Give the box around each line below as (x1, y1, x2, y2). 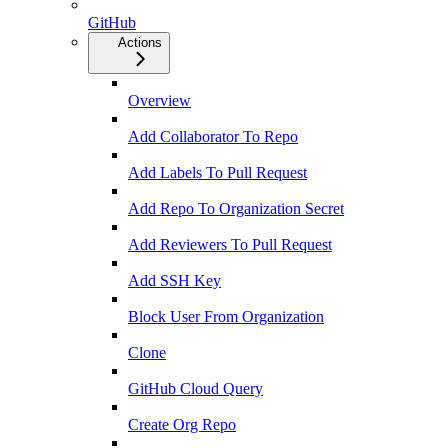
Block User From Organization (128, 308, 324, 326)
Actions (118, 35, 162, 51)
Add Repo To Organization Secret (128, 200, 344, 218)
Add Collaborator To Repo (128, 128, 298, 146)
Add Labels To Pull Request (128, 164, 307, 182)
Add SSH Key (128, 272, 221, 290)
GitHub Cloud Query (128, 380, 263, 398)
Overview (128, 92, 191, 110)
